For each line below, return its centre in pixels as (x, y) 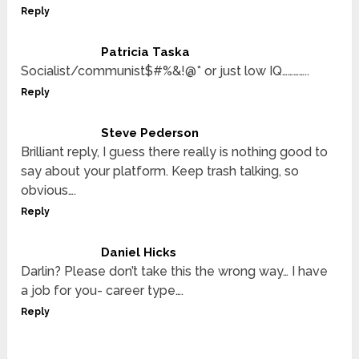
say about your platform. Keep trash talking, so (160, 171)
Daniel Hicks (139, 253)
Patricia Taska (146, 52)
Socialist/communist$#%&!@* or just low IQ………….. (165, 71)
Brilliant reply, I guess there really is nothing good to (175, 152)
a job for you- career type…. (103, 291)
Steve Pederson (150, 133)
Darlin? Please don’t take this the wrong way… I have (175, 272)
